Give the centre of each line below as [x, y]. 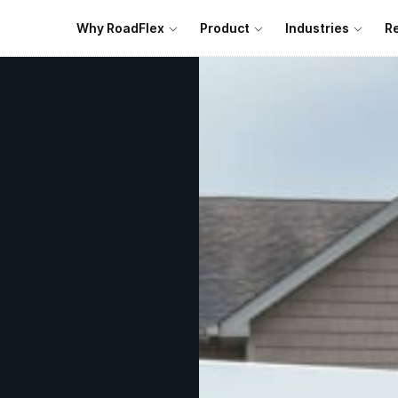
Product [225, 28]
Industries [317, 28]
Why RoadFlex [120, 28]
